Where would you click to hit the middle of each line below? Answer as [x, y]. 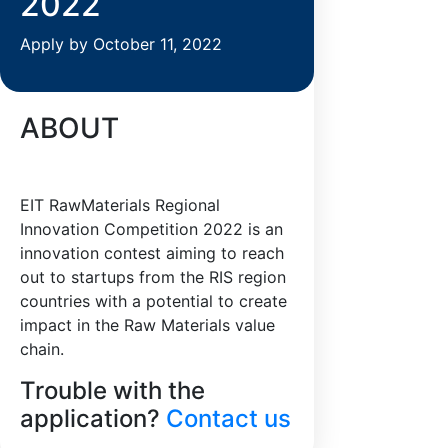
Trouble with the [112, 390]
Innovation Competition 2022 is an [151, 228]
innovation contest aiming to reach [152, 252]
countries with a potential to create [153, 300]
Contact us [228, 418]
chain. [42, 348]
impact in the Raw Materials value [147, 324]
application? [93, 418]
